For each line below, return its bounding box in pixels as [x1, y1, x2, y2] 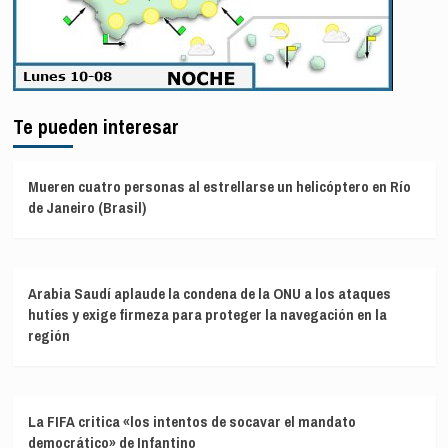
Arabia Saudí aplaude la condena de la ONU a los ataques [27, 282, 391, 304]
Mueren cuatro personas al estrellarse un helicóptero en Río [27, 175, 411, 197]
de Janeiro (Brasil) [27, 196, 146, 218]
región [27, 324, 70, 346]
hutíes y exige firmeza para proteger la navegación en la [27, 303, 387, 325]
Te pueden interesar [12, 112, 179, 140]
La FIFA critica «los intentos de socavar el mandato [27, 410, 356, 432]
